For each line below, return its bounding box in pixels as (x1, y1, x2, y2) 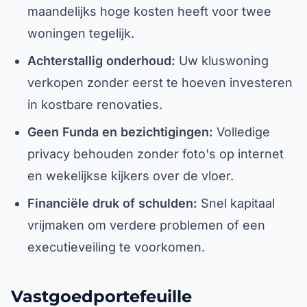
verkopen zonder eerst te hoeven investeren (27, 75, 293, 90)
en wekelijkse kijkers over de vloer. (27, 169, 234, 183)
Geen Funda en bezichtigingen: (27, 125, 213, 139)
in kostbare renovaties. (27, 97, 162, 112)
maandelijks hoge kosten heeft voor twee (27, 4, 271, 19)
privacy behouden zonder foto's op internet (27, 147, 284, 161)
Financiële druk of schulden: (27, 196, 197, 210)
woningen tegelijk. (27, 26, 134, 40)
